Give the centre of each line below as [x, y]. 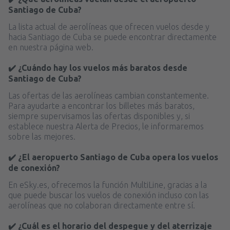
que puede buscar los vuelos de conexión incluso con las [109, 195]
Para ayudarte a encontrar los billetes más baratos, [101, 106]
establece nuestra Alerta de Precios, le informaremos [106, 126]
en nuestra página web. [51, 47]
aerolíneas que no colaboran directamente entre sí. [102, 205]
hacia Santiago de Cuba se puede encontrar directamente [112, 37]
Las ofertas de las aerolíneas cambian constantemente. [109, 95]
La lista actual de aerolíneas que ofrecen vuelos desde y [109, 26]
